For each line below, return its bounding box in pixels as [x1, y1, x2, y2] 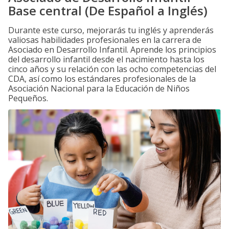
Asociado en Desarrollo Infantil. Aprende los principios [8, 44, 216, 55]
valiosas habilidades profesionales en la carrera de [8, 34, 201, 45]
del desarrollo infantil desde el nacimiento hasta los [8, 54, 204, 65]
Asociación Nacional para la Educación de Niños [8, 83, 190, 94]
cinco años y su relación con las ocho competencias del [8, 63, 216, 75]
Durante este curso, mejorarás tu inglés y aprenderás [8, 25, 214, 36]
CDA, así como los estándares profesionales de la [8, 73, 196, 84]
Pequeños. [8, 93, 48, 104]
